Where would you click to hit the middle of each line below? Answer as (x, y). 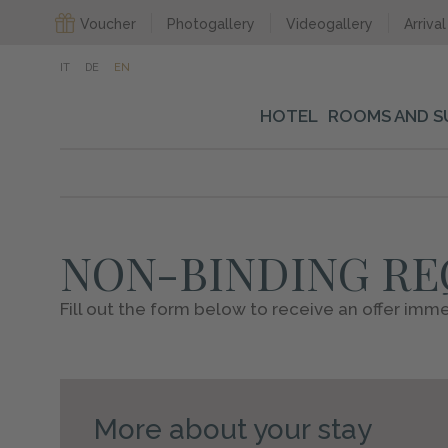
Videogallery (330, 24)
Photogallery (211, 24)
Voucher (108, 24)
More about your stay (233, 429)
